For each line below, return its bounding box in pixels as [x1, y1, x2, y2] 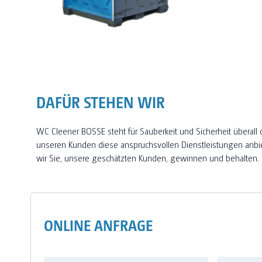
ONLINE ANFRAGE [44, 215, 153, 235]
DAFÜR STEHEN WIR [36, 91, 165, 112]
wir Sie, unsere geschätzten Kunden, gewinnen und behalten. [36, 151, 259, 164]
